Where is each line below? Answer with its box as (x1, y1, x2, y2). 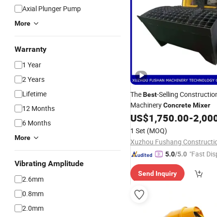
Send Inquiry (138, 170, 177, 177)
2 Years (22, 75, 45, 84)
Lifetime (22, 89, 46, 98)
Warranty (15, 45, 46, 54)
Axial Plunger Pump (22, 4, 81, 13)
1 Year (22, 60, 41, 69)
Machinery (130, 100, 163, 109)
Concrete (163, 101, 191, 109)
